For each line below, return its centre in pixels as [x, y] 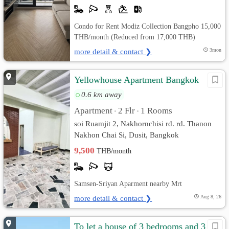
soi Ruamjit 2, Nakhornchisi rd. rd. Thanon [143, 123]
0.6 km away [102, 94]
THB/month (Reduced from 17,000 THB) [135, 37]
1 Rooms [157, 111]
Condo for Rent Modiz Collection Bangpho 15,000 [148, 26]
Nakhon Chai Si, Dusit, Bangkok [127, 135]
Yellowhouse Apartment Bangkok [137, 80]
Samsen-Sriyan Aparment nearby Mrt [128, 184]
